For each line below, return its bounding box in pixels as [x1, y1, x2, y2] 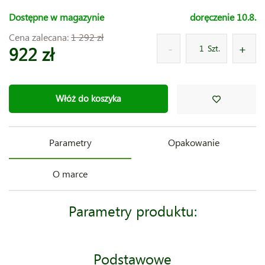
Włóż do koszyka [55, 92, 121, 105]
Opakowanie [168, 135, 219, 148]
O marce [53, 167, 88, 180]
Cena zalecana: [9, 30, 71, 43]
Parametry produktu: [68, 201, 197, 220]
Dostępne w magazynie [9, 10, 104, 23]
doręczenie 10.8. [190, 10, 256, 23]
